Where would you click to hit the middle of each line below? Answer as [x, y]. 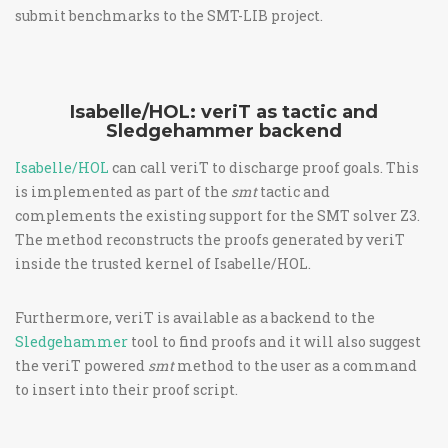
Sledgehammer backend [224, 131]
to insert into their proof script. [126, 389]
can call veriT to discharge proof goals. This [264, 167]
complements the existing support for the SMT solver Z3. [217, 215]
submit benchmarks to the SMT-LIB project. [169, 15]
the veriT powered [81, 365]
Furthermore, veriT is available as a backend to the [195, 317]
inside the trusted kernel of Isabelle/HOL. [163, 263]
